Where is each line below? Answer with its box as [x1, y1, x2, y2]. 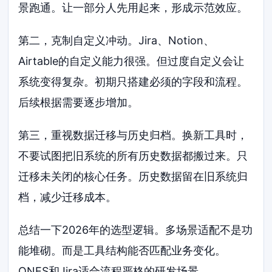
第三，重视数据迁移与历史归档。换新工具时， [18, 128, 248, 141]
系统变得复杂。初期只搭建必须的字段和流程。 [18, 75, 248, 88]
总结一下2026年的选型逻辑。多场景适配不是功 [18, 223, 253, 236]
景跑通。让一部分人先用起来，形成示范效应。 [18, 1, 248, 15]
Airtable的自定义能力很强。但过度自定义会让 [18, 55, 245, 67]
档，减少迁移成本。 [18, 190, 117, 203]
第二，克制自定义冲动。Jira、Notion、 [18, 34, 215, 47]
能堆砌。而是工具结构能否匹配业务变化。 [18, 243, 226, 257]
